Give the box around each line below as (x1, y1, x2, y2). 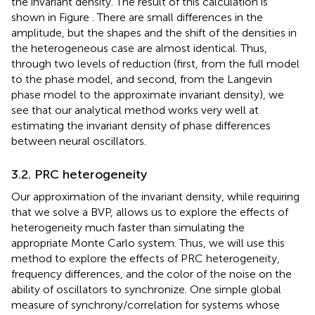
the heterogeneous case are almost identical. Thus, (11, 41, 267, 56)
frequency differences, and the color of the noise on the (11, 267, 292, 281)
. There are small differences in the (92, 11, 263, 25)
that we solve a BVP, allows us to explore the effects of (11, 205, 288, 219)
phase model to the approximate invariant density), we (11, 88, 284, 102)
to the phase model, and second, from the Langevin (11, 72, 272, 86)
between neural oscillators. (11, 134, 146, 148)
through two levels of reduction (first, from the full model (11, 57, 300, 71)
